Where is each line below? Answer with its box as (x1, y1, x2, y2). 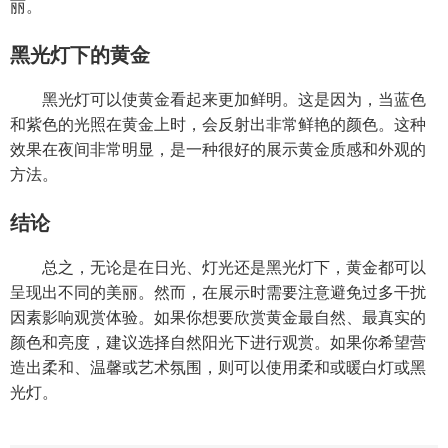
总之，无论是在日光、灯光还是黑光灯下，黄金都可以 (42, 256, 426, 279)
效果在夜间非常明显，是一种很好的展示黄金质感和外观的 (10, 138, 426, 161)
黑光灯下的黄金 (10, 41, 150, 69)
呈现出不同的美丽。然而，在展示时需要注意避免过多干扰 (10, 281, 426, 304)
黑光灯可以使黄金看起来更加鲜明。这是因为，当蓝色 (42, 88, 426, 111)
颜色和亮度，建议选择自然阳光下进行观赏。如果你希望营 (10, 331, 426, 354)
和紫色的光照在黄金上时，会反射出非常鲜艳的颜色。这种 (10, 113, 426, 136)
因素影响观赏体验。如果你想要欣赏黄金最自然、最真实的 (10, 306, 426, 329)
